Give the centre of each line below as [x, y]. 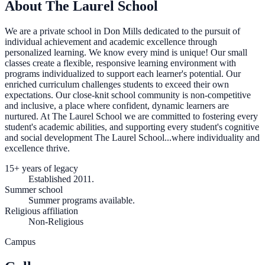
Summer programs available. [82, 201]
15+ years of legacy [41, 169]
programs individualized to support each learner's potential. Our [123, 74]
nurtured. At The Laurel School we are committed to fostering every [131, 117]
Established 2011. [61, 179]
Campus [20, 242]
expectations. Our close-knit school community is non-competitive [128, 95]
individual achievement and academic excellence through [111, 42]
